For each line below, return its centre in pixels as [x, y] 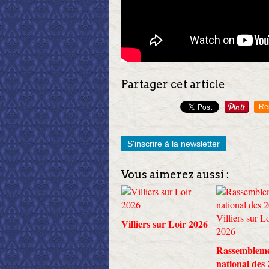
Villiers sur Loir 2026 [165, 223]
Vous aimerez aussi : [175, 174]
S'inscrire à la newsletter [174, 143]
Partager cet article [173, 84]
